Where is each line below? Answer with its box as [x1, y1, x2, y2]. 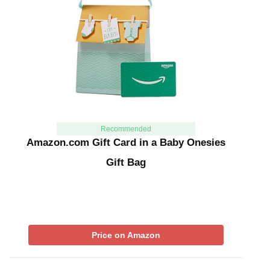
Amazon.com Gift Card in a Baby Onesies [27, 136, 225, 148]
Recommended [100, 124, 151, 133]
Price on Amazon [92, 230, 160, 240]
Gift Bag [106, 156, 146, 168]
